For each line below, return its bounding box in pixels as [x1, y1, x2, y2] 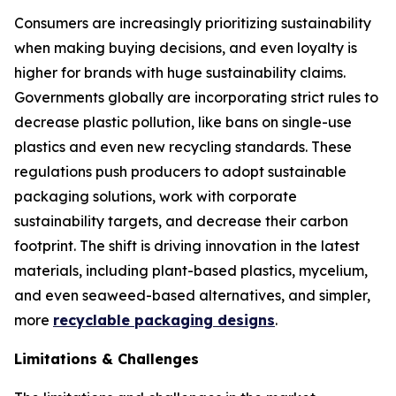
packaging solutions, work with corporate [14, 187, 297, 205]
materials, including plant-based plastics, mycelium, [14, 261, 368, 279]
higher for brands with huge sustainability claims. [14, 63, 346, 81]
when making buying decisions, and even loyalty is [14, 38, 357, 57]
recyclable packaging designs [53, 310, 275, 329]
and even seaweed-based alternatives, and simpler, [14, 286, 370, 304]
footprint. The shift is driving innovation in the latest [14, 236, 360, 255]
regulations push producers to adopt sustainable [14, 162, 346, 180]
